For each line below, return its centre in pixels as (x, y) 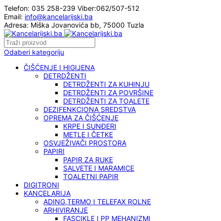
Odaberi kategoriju (34, 52)
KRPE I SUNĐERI (90, 126)
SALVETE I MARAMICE (99, 168)
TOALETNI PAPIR (91, 176)
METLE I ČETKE (88, 134)
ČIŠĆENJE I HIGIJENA (59, 67)
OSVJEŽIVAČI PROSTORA (85, 143)
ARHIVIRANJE (66, 210)
